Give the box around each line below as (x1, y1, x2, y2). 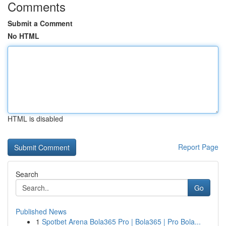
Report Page (178, 142, 218, 152)
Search (16, 169, 38, 179)
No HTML (8, 31, 39, 41)
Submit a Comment (8, 18, 73, 28)
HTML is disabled (8, 114, 63, 124)
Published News (16, 206, 67, 216)
